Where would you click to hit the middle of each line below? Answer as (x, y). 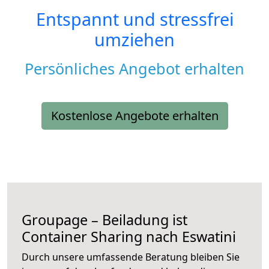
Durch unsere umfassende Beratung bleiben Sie (131, 257)
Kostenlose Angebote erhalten (134, 116)
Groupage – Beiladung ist (104, 220)
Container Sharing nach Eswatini (129, 237)
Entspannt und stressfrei (134, 19)
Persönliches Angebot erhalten (134, 69)
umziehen (134, 40)
